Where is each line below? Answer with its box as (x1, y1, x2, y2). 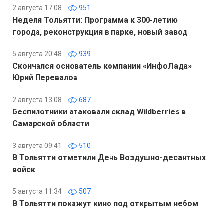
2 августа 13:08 (12, 96, 62, 104)
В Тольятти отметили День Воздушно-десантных (12, 153, 206, 162)
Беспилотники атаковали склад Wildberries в (12, 107, 186, 116)
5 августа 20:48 (12, 50, 62, 58)
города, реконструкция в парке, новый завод (12, 27, 187, 37)
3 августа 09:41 (12, 142, 62, 149)
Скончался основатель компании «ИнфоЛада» (12, 61, 192, 71)
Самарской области (12, 119, 89, 128)
